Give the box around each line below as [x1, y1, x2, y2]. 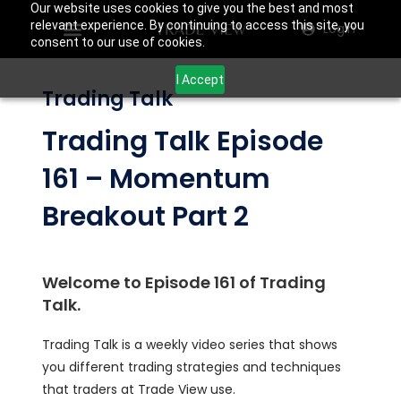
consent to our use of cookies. [30, 35, 205, 49]
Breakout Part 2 [42, 198, 250, 235]
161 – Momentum [42, 160, 271, 198]
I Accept [176, 72, 225, 87]
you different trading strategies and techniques [42, 358, 342, 376]
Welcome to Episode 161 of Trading [42, 271, 327, 294]
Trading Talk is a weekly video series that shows [42, 336, 338, 354]
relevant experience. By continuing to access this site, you [30, 18, 364, 32]
